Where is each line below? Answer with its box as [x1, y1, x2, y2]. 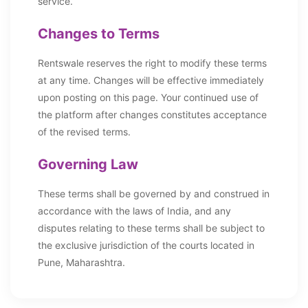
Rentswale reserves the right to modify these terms [38, 57, 267, 69]
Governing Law [38, 156, 138, 173]
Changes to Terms [38, 25, 159, 42]
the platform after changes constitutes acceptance [38, 109, 267, 120]
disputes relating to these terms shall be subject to [38, 222, 265, 234]
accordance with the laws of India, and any [38, 205, 231, 217]
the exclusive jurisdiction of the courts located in [38, 239, 254, 251]
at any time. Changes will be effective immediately [38, 74, 264, 86]
